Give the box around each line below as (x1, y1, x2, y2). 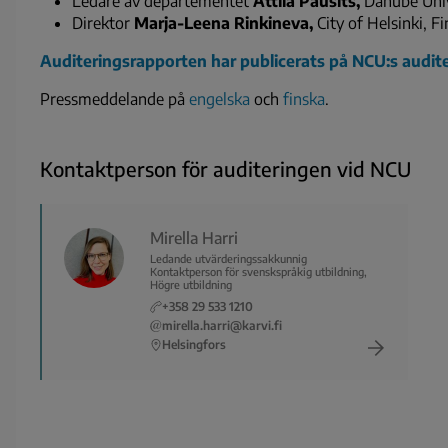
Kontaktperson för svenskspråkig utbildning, (150, 265, 367, 279)
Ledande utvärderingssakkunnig (150, 252, 307, 266)
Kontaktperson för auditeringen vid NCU (40, 156, 411, 182)
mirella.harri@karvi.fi (162, 318, 282, 334)
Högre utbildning (150, 278, 232, 292)
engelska (189, 89, 254, 110)
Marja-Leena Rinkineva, (130, 13, 317, 34)
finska (283, 89, 325, 110)
